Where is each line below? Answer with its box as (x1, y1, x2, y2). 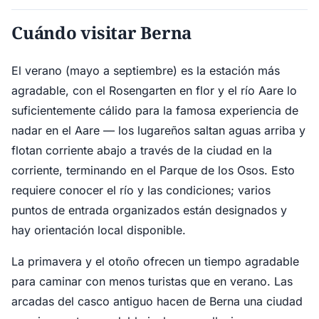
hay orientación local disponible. (11, 223, 186, 237)
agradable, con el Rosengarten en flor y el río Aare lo (11, 83, 297, 98)
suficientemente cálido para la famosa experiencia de (11, 103, 298, 117)
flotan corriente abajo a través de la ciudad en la (11, 143, 272, 157)
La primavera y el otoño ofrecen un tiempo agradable (11, 254, 299, 268)
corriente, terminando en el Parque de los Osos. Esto (11, 163, 295, 177)
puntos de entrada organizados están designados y (11, 203, 287, 217)
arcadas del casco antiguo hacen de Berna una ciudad (11, 294, 303, 308)
